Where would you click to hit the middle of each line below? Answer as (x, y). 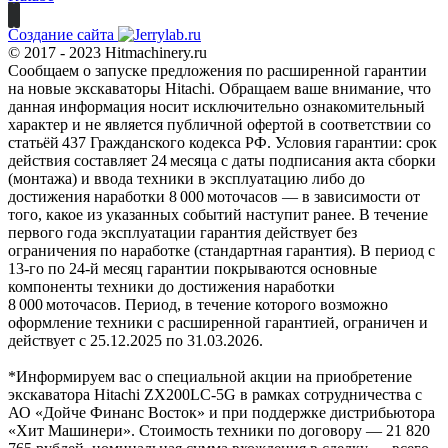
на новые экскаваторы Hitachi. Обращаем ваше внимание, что (219, 88)
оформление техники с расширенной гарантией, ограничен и (218, 322)
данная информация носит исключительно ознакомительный (216, 106)
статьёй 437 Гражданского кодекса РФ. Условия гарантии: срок (222, 142)
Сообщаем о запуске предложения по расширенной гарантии (217, 70)
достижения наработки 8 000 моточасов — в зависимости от (214, 196)
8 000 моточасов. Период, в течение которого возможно (198, 304)
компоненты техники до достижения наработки (171, 286)
